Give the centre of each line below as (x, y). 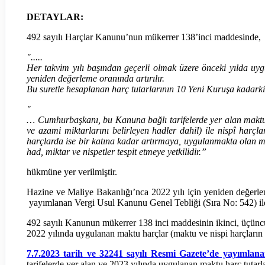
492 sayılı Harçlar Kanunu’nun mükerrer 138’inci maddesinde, (144, 37)
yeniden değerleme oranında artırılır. (96, 78)
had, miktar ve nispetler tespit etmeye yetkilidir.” (117, 151)
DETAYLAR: (55, 17)
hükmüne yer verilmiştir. (72, 172)
